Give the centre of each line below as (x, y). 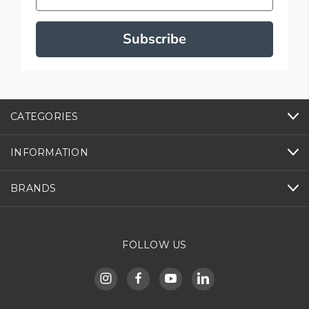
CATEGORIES (44, 116)
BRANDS (33, 188)
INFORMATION (49, 152)
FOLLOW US (154, 245)
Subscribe (154, 39)
